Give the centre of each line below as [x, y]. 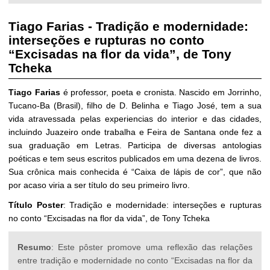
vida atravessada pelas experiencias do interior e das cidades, [135, 119]
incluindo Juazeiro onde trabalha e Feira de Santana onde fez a [135, 132]
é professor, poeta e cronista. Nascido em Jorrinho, [161, 93]
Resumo [34, 247]
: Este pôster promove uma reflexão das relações [152, 247]
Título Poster [36, 205]
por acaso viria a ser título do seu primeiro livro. [99, 185]
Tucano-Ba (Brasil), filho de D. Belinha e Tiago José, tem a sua [135, 106]
